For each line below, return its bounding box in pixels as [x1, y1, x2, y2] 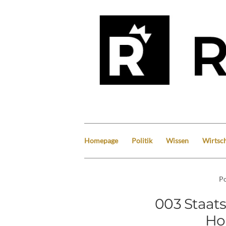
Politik [132, 136, 152, 145]
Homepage [84, 136, 118, 145]
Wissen [166, 136, 189, 145]
